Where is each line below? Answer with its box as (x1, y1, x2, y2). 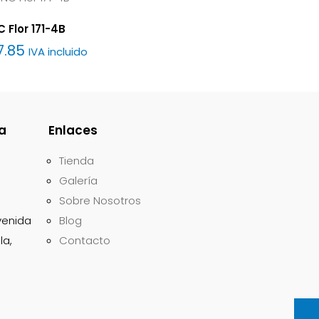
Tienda (59, 153, 94, 168)
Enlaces (48, 122, 98, 139)
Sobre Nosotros (59, 193, 141, 208)
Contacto (59, 233, 110, 248)
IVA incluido (28, 44, 88, 59)
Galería (59, 173, 98, 188)
